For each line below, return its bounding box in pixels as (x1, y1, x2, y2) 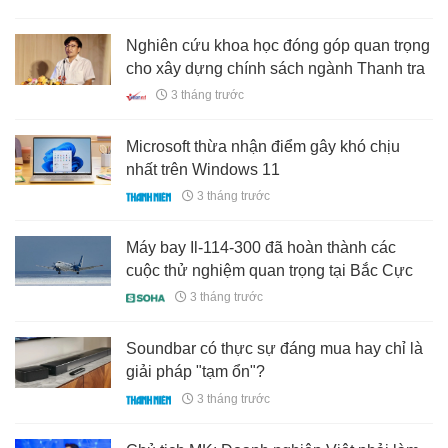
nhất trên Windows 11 (126, 160, 281, 178)
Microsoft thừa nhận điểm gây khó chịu (126, 137, 401, 155)
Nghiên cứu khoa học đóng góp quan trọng (126, 36, 431, 54)
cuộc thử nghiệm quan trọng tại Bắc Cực (126, 262, 414, 280)
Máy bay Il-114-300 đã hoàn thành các (126, 239, 397, 257)
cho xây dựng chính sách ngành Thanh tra (126, 59, 426, 77)
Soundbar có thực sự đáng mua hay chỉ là (126, 340, 424, 358)
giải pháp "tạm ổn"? (126, 363, 266, 381)
